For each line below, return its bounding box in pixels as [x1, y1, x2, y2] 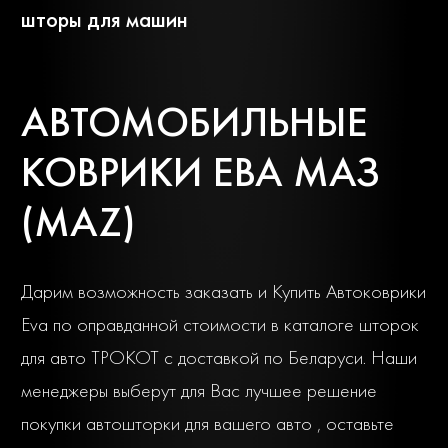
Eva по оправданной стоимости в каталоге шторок [21, 312, 419, 338]
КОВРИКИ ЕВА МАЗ [21, 145, 380, 200]
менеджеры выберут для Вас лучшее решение [21, 378, 377, 404]
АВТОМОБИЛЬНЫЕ [21, 95, 368, 150]
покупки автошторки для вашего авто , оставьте [21, 411, 394, 437]
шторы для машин [21, 5, 188, 35]
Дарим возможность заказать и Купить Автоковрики [21, 279, 426, 305]
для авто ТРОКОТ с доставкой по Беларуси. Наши [21, 345, 417, 371]
